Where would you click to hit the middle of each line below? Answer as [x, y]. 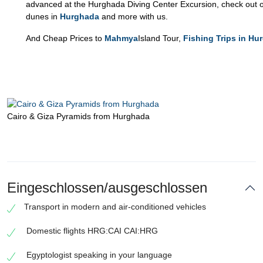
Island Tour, [161, 38]
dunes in [43, 16]
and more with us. [135, 16]
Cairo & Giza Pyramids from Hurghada [78, 116]
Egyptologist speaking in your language [98, 254]
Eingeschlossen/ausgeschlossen [107, 187]
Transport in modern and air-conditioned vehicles [115, 206]
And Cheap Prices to [65, 38]
